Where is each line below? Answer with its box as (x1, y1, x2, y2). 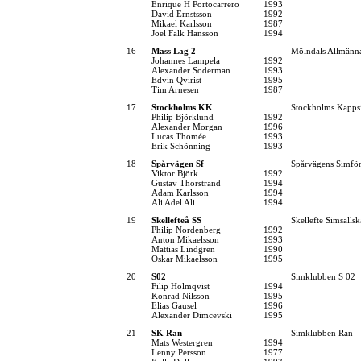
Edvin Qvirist (151, 74, 201, 85)
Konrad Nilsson (151, 290, 210, 301)
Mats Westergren (151, 337, 213, 347)
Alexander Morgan (151, 121, 222, 131)
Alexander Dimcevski (151, 309, 232, 320)
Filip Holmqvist (151, 280, 210, 291)
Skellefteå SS (151, 214, 201, 225)
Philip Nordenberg (151, 224, 221, 234)
